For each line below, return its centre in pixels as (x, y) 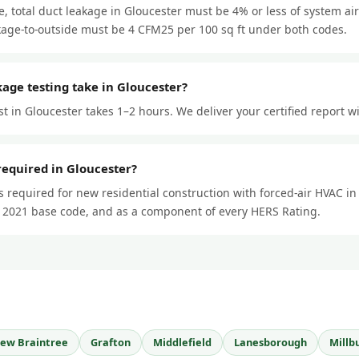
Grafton (111, 342)
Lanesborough (270, 342)
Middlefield (182, 342)
